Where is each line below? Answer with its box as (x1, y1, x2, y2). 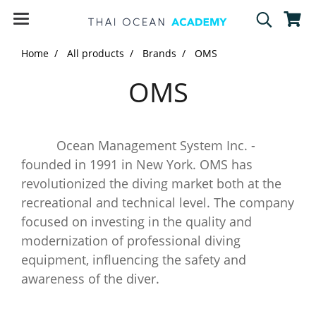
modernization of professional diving (21, 232, 241, 249)
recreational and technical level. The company (21, 194, 294, 211)
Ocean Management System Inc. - (21, 137, 255, 154)
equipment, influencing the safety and (21, 251, 246, 268)
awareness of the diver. (21, 270, 159, 287)
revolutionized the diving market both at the (21, 175, 281, 192)
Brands (142, 47, 176, 60)
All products (67, 47, 124, 60)
